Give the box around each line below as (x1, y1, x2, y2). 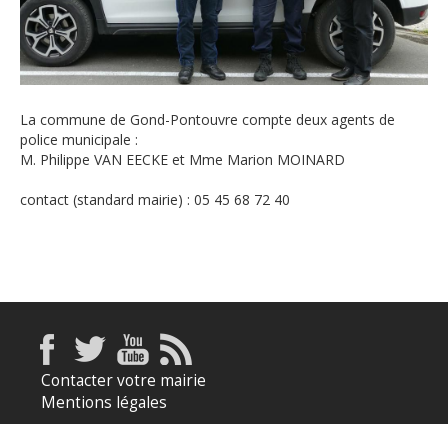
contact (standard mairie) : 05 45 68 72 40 (20, 190, 290, 209)
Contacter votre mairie (41, 370, 206, 391)
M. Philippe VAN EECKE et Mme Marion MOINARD (20, 150, 345, 169)
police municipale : (20, 130, 138, 149)
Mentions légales (41, 392, 167, 413)
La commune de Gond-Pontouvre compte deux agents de (20, 110, 395, 129)
